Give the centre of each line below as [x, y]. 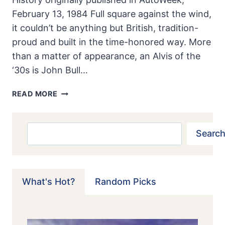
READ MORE [35, 94]
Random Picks [126, 181]
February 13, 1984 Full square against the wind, [112, 14]
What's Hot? [48, 181]
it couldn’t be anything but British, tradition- [105, 28]
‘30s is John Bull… [50, 70]
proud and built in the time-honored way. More [111, 42]
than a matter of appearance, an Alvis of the [106, 56]
